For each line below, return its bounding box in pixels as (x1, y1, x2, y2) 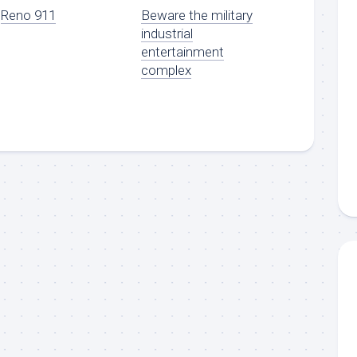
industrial (141, 25, 194, 41)
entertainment (141, 43, 225, 60)
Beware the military (141, 6, 253, 23)
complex (141, 61, 192, 78)
